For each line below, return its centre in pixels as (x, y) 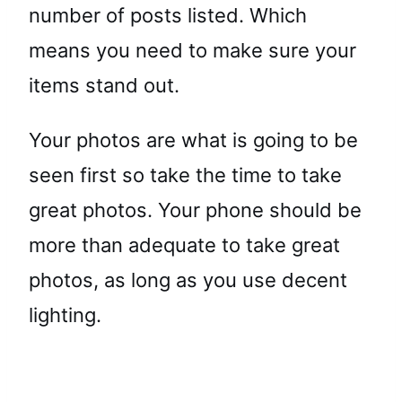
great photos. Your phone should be (195, 210)
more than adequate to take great (184, 245)
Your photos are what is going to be (193, 140)
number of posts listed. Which (168, 15)
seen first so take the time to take (185, 175)
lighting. (65, 315)
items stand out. (104, 85)
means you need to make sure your (192, 50)
